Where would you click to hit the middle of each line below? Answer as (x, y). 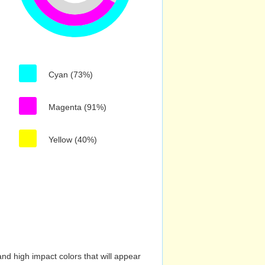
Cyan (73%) (71, 75)
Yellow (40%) (73, 140)
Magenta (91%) (77, 107)
